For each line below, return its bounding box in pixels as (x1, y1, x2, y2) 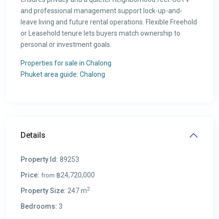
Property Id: (21, 155, 58, 163)
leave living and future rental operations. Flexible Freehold (21, 18, 197, 26)
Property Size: (21, 187, 66, 195)
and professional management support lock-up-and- (21, 7, 182, 15)
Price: (21, 171, 40, 179)
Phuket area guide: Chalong (21, 70, 105, 78)
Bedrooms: (21, 202, 57, 210)
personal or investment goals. (21, 41, 111, 48)
